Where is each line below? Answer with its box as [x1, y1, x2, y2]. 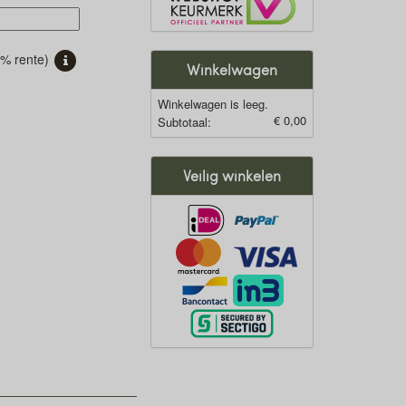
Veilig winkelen [183, 166, 281, 185]
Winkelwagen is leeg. [158, 95, 268, 112]
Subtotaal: [158, 113, 211, 130]
